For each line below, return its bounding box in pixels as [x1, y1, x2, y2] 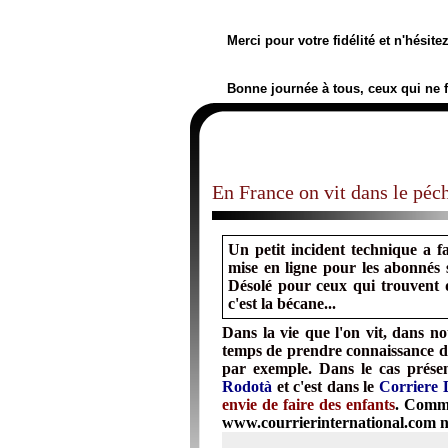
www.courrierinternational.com [222, 414, 436, 431]
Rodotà [222, 378, 272, 395]
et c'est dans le [272, 378, 379, 395]
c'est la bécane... [228, 295, 336, 312]
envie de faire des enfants [222, 396, 396, 413]
